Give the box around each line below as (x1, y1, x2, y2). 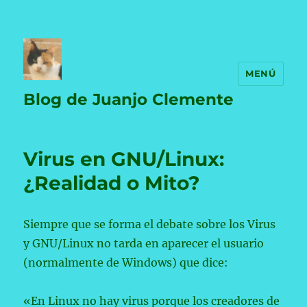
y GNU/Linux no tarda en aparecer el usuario (23, 236, 265, 250)
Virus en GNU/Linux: (23, 147, 225, 171)
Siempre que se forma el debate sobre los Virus (23, 217, 276, 231)
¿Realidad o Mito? (23, 171, 200, 195)
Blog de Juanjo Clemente (23, 90, 234, 109)
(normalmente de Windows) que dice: (23, 256, 229, 269)
